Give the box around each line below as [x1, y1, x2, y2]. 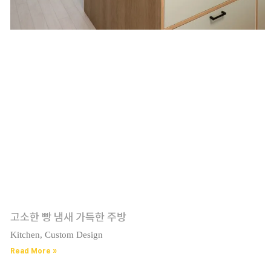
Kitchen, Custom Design [10, 229, 103, 240]
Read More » [10, 246, 57, 255]
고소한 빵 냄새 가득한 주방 [10, 210, 126, 223]
